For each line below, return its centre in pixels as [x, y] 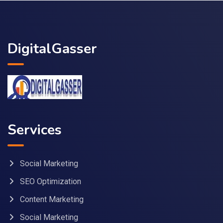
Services [35, 130]
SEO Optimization [51, 182]
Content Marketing [52, 200]
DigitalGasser [52, 49]
